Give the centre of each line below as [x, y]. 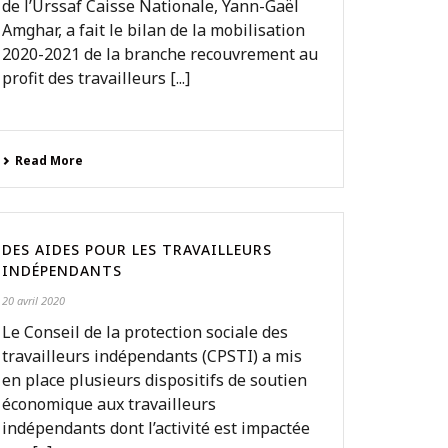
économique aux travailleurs [109, 404]
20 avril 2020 [34, 300]
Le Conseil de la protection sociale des [145, 332]
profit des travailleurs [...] [96, 78]
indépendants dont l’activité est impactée [156, 428]
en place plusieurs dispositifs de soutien [155, 380]
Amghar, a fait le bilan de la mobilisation [154, 30]
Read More [49, 160]
